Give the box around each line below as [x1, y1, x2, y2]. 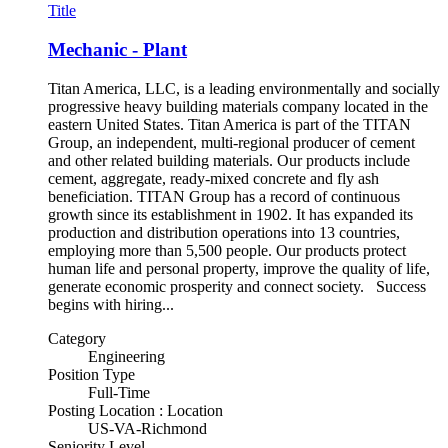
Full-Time [88, 383, 150, 401]
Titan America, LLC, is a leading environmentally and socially [48, 79, 440, 97]
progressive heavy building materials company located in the [48, 97, 428, 115]
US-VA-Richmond [88, 419, 207, 437]
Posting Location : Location [48, 401, 223, 419]
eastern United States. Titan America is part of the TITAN [48, 115, 411, 133]
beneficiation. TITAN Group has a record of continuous [48, 187, 400, 205]
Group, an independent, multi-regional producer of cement [48, 133, 415, 151]
